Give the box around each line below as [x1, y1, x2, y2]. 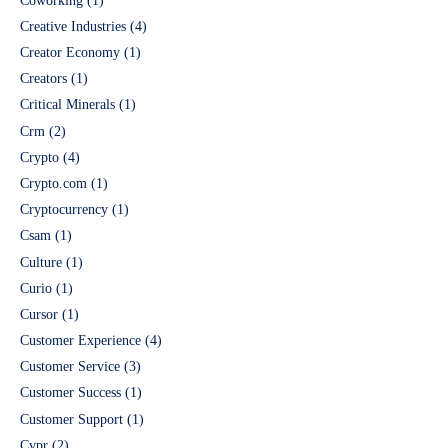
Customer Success [20, 385, 121, 401]
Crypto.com [20, 175, 87, 191]
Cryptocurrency [20, 202, 108, 218]
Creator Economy [20, 45, 120, 60]
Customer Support [20, 411, 123, 427]
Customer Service [20, 359, 120, 375]
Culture [20, 254, 62, 270]
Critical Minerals [20, 97, 115, 113]
